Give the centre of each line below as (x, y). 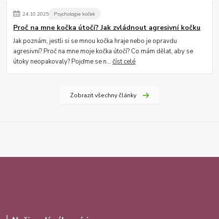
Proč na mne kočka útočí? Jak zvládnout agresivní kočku (107, 28)
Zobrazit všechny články (103, 95)
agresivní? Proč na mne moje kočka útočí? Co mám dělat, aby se (103, 51)
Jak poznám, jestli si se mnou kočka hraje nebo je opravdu (95, 41)
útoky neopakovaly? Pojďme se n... (63, 61)
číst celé (124, 61)
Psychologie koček (75, 14)
